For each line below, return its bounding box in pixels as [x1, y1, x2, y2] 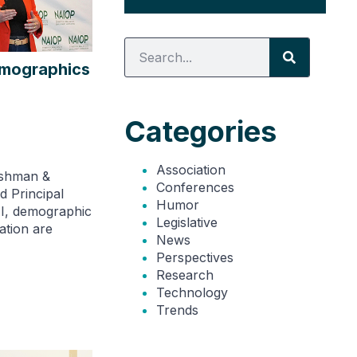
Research [155, 266, 214, 283]
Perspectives [155, 249, 233, 265]
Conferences [155, 178, 234, 195]
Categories [124, 113, 277, 149]
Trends [155, 301, 198, 318]
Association [155, 161, 226, 178]
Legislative [155, 214, 218, 230]
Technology [155, 284, 228, 300]
